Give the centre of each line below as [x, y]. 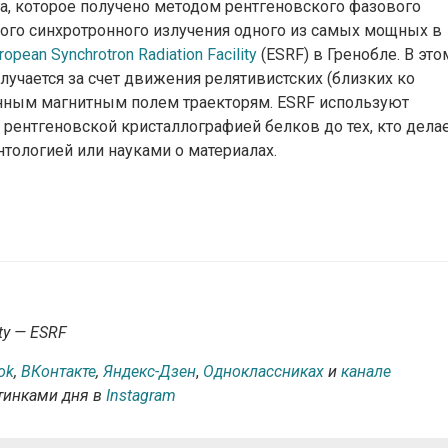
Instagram [141, 395]
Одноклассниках [263, 371]
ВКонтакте [58, 371]
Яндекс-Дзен [149, 371]
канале [366, 371]
